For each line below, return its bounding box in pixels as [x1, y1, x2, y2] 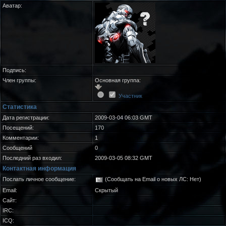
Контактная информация [3, 165, 76, 172]
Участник [119, 92, 142, 99]
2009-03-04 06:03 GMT [95, 115, 152, 121]
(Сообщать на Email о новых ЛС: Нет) [103, 176, 201, 182]
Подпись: [3, 67, 26, 73]
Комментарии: [3, 135, 39, 141]
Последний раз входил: [3, 155, 62, 161]
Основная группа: [95, 77, 141, 83]
